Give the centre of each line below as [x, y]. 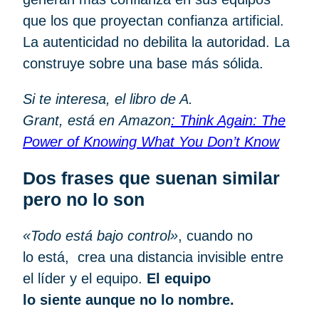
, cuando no [215, 235]
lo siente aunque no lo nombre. [129, 299]
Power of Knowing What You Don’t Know [151, 141]
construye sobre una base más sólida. [147, 63]
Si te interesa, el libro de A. [108, 99]
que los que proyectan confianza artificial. [153, 20]
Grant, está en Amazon [97, 120]
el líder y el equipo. [85, 278]
